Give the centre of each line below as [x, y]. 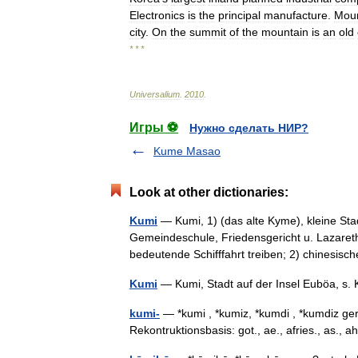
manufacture [296, 15]
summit [208, 32]
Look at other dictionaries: [209, 192]
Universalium [155, 94]
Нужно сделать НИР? [249, 128]
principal [239, 15]
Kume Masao [187, 151]
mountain [285, 32]
